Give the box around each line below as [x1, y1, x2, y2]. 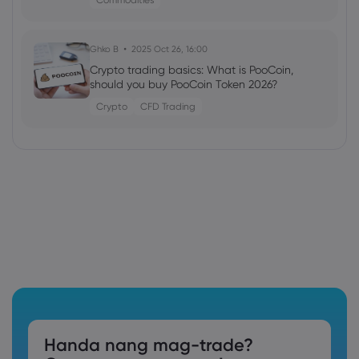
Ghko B [90, 43, 119, 54]
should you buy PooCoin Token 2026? [90, 78, 277, 91]
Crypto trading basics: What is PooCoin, [90, 63, 293, 76]
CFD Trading [140, 100, 196, 112]
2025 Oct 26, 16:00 [131, 43, 208, 54]
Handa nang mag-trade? [44, 334, 253, 356]
